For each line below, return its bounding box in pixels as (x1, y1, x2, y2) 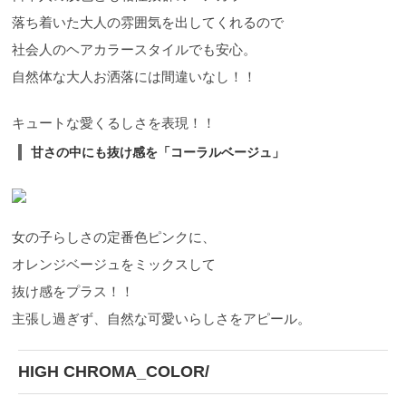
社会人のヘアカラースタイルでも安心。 (12, 42, 256, 58)
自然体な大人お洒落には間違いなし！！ (12, 69, 256, 85)
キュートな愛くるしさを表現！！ (12, 115, 216, 131)
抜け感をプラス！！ (12, 284, 134, 300)
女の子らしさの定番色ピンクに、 (12, 229, 216, 246)
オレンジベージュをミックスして (12, 256, 216, 273)
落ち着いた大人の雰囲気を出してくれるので (12, 14, 284, 31)
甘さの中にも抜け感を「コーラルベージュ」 (31, 145, 285, 160)
